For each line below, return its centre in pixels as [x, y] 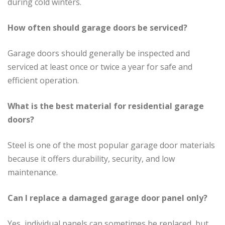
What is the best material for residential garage [106, 106]
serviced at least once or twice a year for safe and [100, 67]
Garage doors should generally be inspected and [99, 53]
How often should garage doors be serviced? [97, 28]
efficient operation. [43, 81]
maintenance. [33, 173]
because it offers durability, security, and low [91, 159]
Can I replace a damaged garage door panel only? [107, 198]
